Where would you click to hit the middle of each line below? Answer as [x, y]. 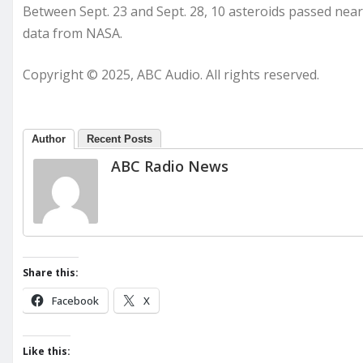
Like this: [47, 351]
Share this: [51, 272]
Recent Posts [120, 139]
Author [49, 139]
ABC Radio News [170, 166]
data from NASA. [73, 33]
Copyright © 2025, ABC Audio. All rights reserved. [171, 74]
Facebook [75, 300]
